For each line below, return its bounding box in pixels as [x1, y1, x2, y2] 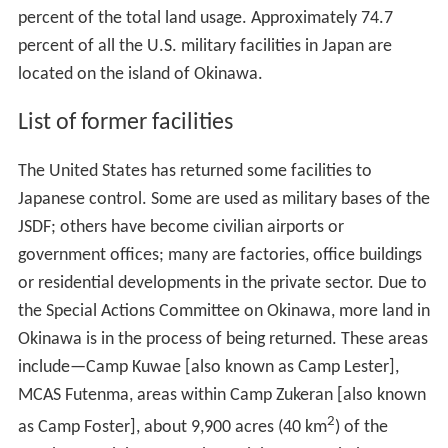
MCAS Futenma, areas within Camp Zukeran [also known [17, 386, 426, 406]
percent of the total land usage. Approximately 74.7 [17, 9, 393, 29]
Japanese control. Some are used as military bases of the [17, 190, 430, 210]
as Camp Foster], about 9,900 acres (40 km [17, 418, 327, 438]
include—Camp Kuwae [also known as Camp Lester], [17, 358, 399, 378]
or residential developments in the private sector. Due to [17, 274, 427, 294]
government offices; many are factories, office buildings [17, 246, 422, 266]
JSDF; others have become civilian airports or [17, 218, 344, 238]
